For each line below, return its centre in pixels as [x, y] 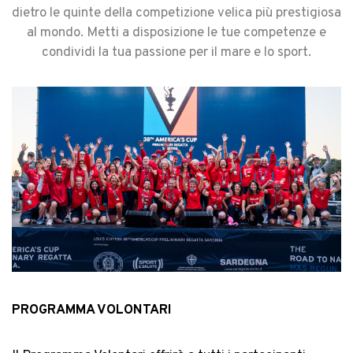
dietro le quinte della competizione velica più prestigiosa [176, 13]
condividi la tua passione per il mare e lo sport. [176, 53]
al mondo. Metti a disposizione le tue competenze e [176, 33]
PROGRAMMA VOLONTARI [92, 311]
